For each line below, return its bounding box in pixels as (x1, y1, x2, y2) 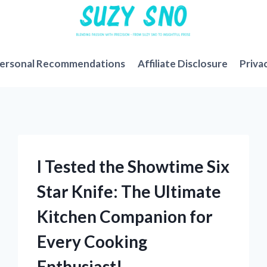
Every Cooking (37, 231, 148, 252)
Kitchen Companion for (37, 206, 213, 227)
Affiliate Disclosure (137, 57, 228, 70)
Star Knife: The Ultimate (37, 181, 222, 202)
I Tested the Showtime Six (37, 156, 230, 177)
